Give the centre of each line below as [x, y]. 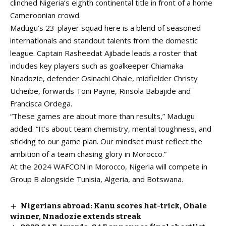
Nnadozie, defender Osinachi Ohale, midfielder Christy [104, 78]
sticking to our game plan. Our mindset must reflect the [106, 141]
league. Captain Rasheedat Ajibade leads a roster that [104, 53]
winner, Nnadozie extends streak [76, 216]
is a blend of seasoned [161, 28]
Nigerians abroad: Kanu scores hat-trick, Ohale [114, 206]
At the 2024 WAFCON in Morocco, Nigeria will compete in [109, 166]
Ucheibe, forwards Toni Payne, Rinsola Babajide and [100, 91]
